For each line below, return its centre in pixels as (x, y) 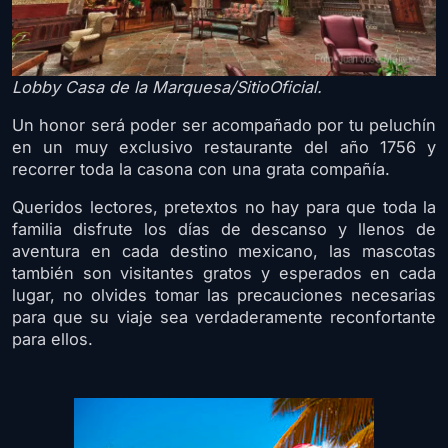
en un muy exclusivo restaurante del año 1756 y (224, 146)
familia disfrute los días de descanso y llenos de (224, 228)
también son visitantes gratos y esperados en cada (224, 272)
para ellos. (52, 338)
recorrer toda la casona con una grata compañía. (201, 168)
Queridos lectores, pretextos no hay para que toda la (224, 206)
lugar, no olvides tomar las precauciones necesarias (224, 294)
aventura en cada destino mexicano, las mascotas (224, 250)
